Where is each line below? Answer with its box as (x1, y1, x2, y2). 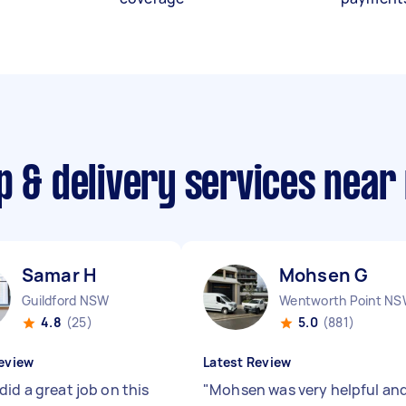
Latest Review (203, 353, 292, 371)
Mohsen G (279, 263, 369, 287)
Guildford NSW (22, 292, 110, 309)
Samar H (22, 263, 97, 287)
